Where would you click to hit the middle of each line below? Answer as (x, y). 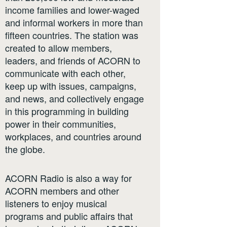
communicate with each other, (65, 73)
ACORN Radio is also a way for (68, 178)
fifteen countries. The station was (72, 35)
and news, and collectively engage (74, 99)
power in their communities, (61, 124)
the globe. (25, 149)
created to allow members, (59, 48)
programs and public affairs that (69, 216)
